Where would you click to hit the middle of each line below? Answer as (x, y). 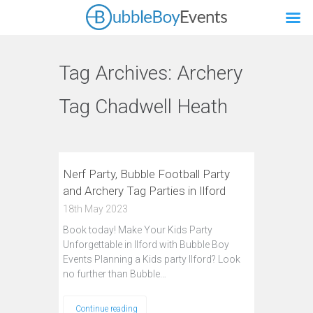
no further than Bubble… (115, 274)
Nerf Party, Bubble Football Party (146, 174)
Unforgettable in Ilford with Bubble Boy (146, 245)
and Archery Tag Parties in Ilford (144, 191)
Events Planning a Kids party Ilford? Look (152, 259)
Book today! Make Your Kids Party (138, 230)
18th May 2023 (95, 209)
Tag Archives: (118, 73)
